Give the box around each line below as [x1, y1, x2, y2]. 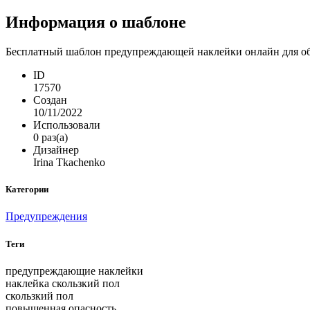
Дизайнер [33, 144, 79, 156]
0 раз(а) [33, 131, 68, 144]
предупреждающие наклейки [6, 264, 143, 277]
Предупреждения [6, 210, 87, 223]
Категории [6, 184, 48, 195]
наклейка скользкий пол [6, 277, 120, 289]
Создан [33, 94, 67, 107]
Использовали [33, 119, 100, 131]
